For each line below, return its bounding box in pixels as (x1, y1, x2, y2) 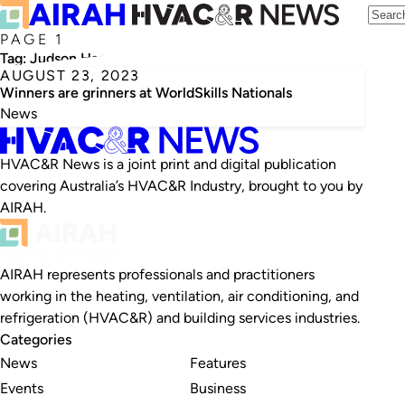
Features (189, 353, 246, 372)
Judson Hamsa (30, 50, 125, 67)
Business (189, 379, 246, 397)
